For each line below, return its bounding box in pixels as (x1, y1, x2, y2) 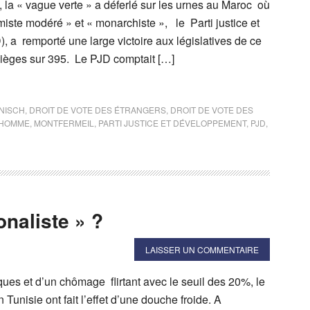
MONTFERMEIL (34, 116, 94, 129)
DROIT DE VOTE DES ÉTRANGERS (29, 103, 166, 116)
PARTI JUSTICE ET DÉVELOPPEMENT (98, 116, 246, 129)
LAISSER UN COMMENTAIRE (145, 243, 259, 255)
